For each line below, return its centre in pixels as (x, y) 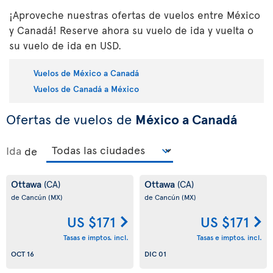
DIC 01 (155, 253)
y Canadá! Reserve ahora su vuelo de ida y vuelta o (131, 30)
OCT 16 (23, 253)
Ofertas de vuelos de (71, 119)
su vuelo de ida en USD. (65, 45)
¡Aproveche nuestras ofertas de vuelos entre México (135, 15)
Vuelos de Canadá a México (86, 88)
